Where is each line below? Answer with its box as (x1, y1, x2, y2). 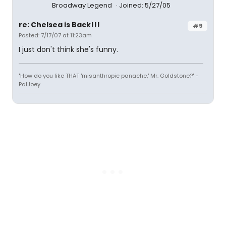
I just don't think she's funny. (19, 44, 118, 54)
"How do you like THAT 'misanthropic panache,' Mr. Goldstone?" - (19, 72, 199, 80)
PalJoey (19, 80, 40, 88)
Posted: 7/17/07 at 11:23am (19, 31, 92, 39)
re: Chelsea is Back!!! (19, 20, 100, 30)
